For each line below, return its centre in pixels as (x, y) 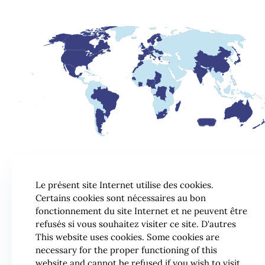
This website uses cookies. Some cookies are (127, 237)
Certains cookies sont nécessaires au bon (121, 198)
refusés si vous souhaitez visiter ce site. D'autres (136, 224)
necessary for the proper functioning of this (126, 250)
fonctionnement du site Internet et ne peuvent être (141, 211)
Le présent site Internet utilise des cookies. (125, 185)
